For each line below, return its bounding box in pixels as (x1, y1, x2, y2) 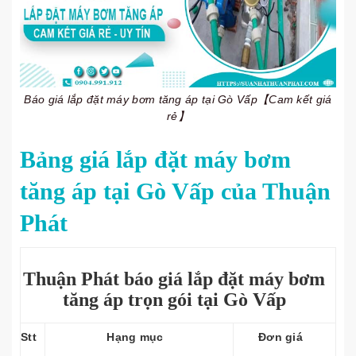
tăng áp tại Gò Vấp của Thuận (20, 178, 331, 204)
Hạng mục (106, 331, 164, 343)
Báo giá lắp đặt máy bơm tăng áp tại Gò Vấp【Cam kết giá (24, 93, 332, 106)
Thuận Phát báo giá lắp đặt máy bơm (23, 269, 325, 289)
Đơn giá (257, 331, 304, 343)
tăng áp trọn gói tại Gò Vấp (62, 289, 286, 310)
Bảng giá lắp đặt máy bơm (20, 146, 291, 172)
